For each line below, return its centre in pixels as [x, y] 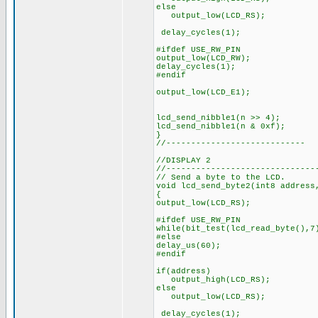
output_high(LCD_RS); [213, 280]
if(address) [183, 271]
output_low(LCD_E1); [203, 92]
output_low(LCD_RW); [203, 58]
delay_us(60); [191, 246]
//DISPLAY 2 [183, 160]
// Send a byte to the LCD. [221, 177]
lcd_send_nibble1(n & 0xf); [221, 126]
